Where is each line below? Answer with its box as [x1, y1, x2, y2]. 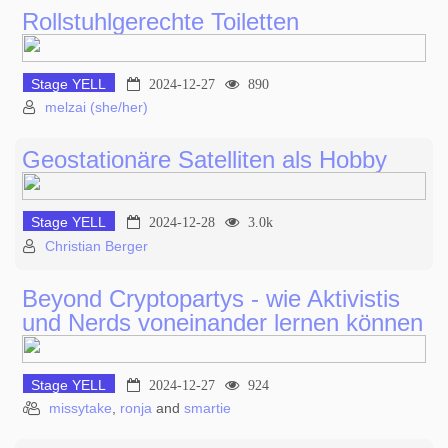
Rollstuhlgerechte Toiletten [22, 7, 299, 35]
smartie [184, 400, 231, 417]
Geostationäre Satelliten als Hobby [22, 146, 387, 174]
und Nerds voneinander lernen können [22, 308, 423, 336]
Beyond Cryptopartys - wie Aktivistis [22, 284, 400, 312]
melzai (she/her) [45, 99, 148, 116]
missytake [49, 400, 112, 417]
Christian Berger [45, 237, 148, 254]
